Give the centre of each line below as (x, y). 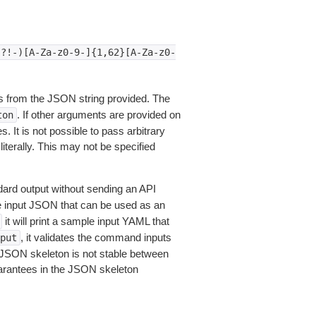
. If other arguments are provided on (98, 115)
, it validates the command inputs (96, 237)
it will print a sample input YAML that (85, 221)
